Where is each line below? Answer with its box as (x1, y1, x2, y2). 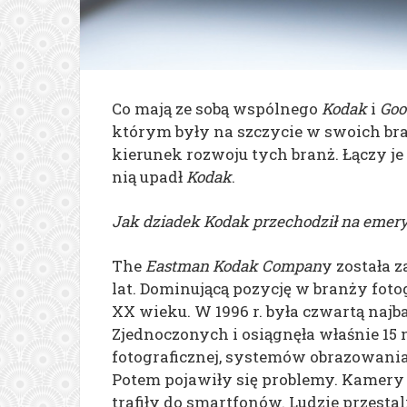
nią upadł (112, 165, 186, 187)
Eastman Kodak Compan (145, 254, 322, 276)
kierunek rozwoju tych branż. (112, 143, 342, 164)
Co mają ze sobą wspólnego (112, 97, 322, 119)
